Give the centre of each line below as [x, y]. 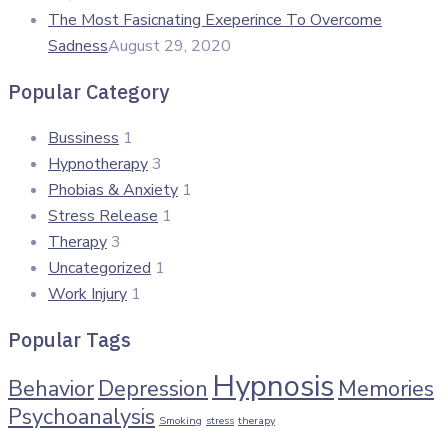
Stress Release [103, 215]
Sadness [78, 45]
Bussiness [83, 137]
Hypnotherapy [98, 163]
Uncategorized [99, 267]
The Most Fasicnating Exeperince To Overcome [215, 19]
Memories [386, 388]
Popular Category [88, 91]
